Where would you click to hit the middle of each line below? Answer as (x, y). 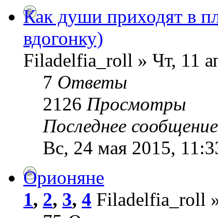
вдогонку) (63, 38)
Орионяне (64, 177)
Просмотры (136, 104)
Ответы (92, 82)
